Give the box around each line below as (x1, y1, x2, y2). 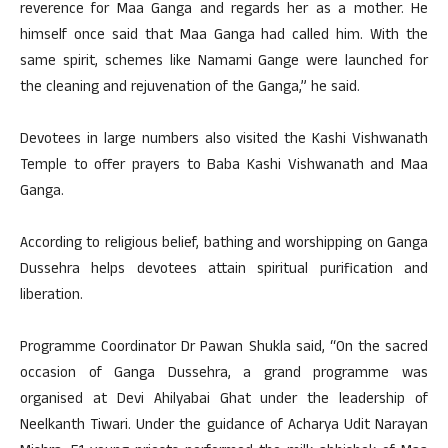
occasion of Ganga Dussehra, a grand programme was (20, 361, 428, 387)
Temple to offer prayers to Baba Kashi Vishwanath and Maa (20, 153, 428, 179)
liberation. (20, 283, 83, 309)
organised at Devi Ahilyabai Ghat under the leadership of (20, 387, 428, 413)
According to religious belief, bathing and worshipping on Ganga (20, 231, 428, 257)
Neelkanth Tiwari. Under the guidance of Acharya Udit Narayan (20, 413, 428, 439)
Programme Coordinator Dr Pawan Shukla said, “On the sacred (20, 335, 428, 361)
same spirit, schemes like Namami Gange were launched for (20, 49, 428, 75)
